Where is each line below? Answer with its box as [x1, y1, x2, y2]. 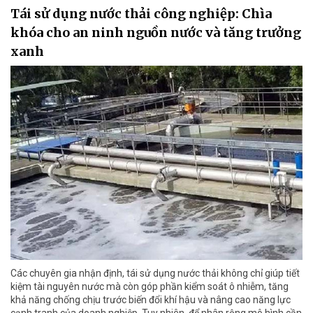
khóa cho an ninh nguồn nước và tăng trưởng [10, 24, 301, 41]
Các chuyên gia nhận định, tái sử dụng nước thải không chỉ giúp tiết [10, 268, 300, 279]
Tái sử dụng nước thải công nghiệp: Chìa [10, 5, 272, 22]
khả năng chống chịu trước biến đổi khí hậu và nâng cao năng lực [10, 294, 291, 306]
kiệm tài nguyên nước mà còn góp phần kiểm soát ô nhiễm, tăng [10, 281, 289, 293]
